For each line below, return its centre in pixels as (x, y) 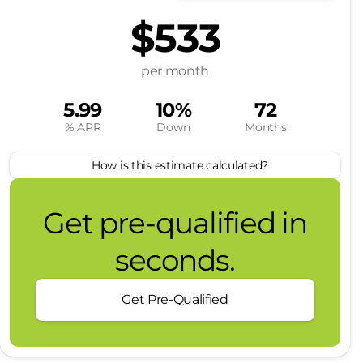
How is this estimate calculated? (179, 165)
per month (175, 71)
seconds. (175, 260)
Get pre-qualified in (175, 223)
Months (266, 127)
